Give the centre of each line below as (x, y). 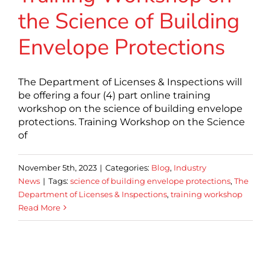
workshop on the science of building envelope (130, 108)
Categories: (128, 167)
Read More (39, 207)
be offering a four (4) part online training (114, 95)
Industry (190, 167)
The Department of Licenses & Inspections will (130, 82)
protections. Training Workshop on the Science (132, 122)
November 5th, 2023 (57, 167)
